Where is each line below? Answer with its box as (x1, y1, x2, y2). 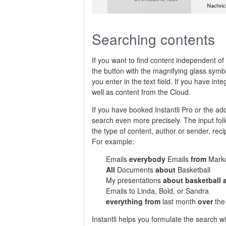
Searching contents (92, 28, 215, 49)
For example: (92, 136, 134, 146)
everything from (106, 196, 160, 206)
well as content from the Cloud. (92, 86, 191, 97)
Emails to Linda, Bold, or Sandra (106, 185, 209, 196)
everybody (129, 153, 165, 164)
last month (160, 196, 198, 206)
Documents (115, 164, 155, 175)
